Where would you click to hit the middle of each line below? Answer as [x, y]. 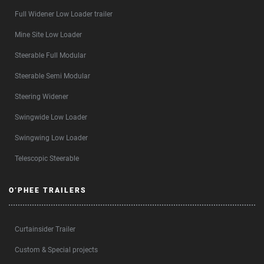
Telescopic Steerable [47, 159]
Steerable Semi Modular [52, 76]
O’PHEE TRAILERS [48, 190]
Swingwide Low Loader [51, 117]
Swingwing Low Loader [51, 138]
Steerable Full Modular [50, 55]
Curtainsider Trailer [45, 229]
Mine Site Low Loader [48, 35]
